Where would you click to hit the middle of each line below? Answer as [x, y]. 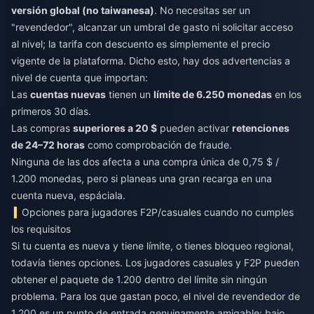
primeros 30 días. [51, 111]
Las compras [42, 128]
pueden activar [194, 128]
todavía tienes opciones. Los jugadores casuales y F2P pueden [155, 263]
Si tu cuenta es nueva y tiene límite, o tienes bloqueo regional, [152, 246]
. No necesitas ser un [202, 11]
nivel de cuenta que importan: [80, 78]
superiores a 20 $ [115, 128]
